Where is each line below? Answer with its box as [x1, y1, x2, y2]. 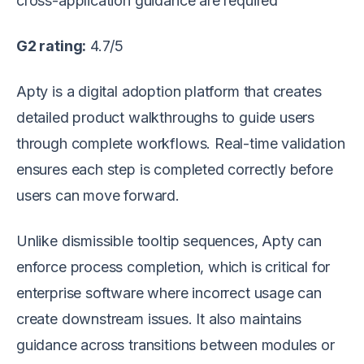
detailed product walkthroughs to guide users [16, 108, 315, 126]
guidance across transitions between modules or [16, 336, 335, 353]
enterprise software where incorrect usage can [16, 284, 322, 301]
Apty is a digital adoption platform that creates [16, 82, 322, 100]
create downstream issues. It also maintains [16, 310, 302, 327]
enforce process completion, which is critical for [16, 258, 331, 275]
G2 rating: [16, 37, 87, 54]
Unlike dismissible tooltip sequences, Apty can [16, 232, 322, 249]
